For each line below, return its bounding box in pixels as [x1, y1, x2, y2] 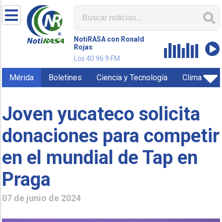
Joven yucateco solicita [2, 103, 201, 125]
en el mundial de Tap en [2, 146, 198, 168]
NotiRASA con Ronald [74, 35, 145, 43]
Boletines [49, 73, 82, 82]
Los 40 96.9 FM [74, 55, 120, 62]
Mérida [9, 73, 34, 82]
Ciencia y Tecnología [97, 73, 168, 82]
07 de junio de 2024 [2, 192, 81, 203]
